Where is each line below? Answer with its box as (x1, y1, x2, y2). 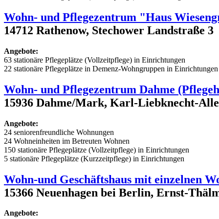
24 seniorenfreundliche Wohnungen (4, 128, 114, 136)
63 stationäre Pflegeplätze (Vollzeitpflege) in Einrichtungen (4, 55, 185, 64)
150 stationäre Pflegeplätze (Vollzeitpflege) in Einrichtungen (4, 145, 189, 154)
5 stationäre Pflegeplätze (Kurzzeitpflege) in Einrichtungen (4, 154, 184, 163)
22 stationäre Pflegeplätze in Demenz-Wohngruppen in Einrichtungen (4, 64, 218, 73)
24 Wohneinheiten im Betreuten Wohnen (4, 136, 130, 145)
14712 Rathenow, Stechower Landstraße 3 (4, 23, 214, 37)
